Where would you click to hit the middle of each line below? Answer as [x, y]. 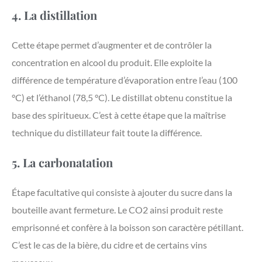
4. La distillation [54, 15]
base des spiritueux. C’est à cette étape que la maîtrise [119, 115]
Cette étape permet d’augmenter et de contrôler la [112, 45]
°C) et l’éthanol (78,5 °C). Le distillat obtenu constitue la [122, 98]
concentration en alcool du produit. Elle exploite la [112, 63]
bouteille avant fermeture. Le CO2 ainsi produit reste [117, 210]
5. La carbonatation [62, 163]
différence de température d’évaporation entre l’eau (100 [125, 80]
